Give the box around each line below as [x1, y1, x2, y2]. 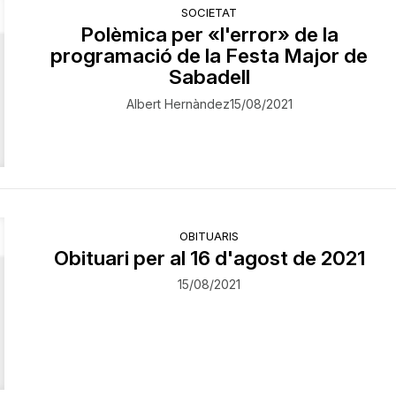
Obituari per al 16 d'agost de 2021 [53, 245, 365, 270]
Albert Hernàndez [126, 95, 230, 111]
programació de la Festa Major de [50, 42, 369, 67]
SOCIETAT [181, 4, 238, 19]
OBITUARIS [179, 228, 240, 243]
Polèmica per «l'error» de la [80, 21, 339, 46]
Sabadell [168, 64, 250, 88]
